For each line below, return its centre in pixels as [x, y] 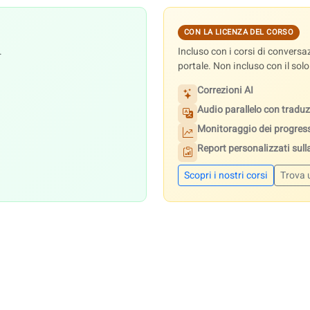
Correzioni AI [225, 90]
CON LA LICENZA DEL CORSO [239, 32]
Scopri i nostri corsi [226, 175]
